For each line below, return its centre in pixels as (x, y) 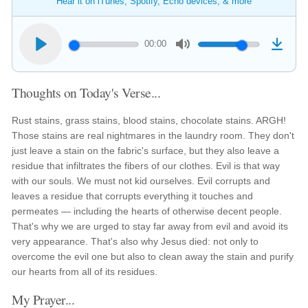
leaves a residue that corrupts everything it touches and (133, 196)
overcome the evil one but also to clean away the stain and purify (153, 256)
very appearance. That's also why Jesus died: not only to (135, 241)
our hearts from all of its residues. (85, 272)
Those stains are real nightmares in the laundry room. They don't (153, 135)
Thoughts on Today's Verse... (86, 92)
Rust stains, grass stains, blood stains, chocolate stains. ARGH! (149, 120)
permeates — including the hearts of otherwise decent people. (147, 211)
